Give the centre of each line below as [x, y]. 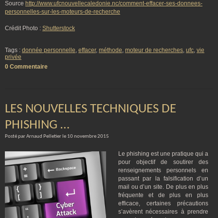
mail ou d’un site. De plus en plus [163, 187]
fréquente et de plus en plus [163, 195]
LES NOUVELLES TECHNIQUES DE [91, 109]
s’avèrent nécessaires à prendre [163, 212]
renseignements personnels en [163, 170]
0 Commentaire [26, 67]
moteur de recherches [154, 50]
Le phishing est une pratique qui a [163, 154]
